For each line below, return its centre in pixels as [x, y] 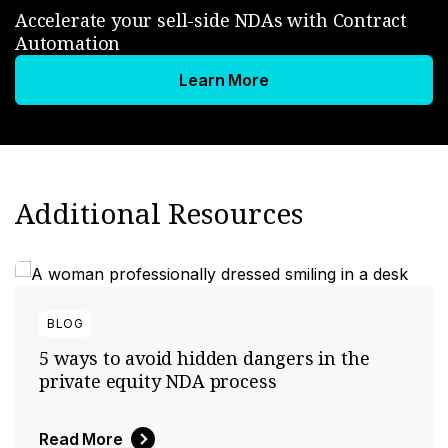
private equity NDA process [158, 380]
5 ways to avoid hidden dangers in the [204, 357]
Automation [68, 42]
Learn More [224, 79]
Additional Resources [159, 212]
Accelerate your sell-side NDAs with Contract [211, 19]
